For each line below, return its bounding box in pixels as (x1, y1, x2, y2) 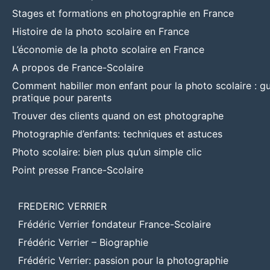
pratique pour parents (12, 91, 111, 104)
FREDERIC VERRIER (18, 199, 107, 212)
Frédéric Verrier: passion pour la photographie (18, 254, 228, 266)
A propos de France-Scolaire (12, 61, 143, 74)
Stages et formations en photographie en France (12, 7, 234, 19)
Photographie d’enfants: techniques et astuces (12, 127, 222, 140)
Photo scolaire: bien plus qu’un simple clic (12, 145, 202, 158)
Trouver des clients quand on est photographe (12, 109, 224, 122)
